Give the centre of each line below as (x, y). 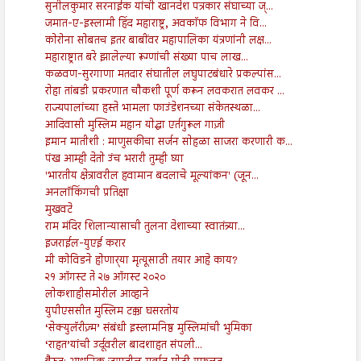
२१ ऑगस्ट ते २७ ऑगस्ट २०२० (105, 278)
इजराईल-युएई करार (85, 245)
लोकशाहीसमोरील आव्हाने (97, 295)
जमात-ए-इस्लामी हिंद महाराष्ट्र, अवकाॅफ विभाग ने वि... (156, 25)
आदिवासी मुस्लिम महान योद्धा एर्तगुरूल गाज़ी (135, 126)
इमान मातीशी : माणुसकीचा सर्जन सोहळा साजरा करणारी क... (168, 143)
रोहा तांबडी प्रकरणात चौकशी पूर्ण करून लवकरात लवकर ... (164, 92)
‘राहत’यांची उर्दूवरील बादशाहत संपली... (123, 346)
